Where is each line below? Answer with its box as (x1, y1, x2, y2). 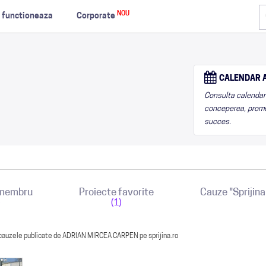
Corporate (76, 12, 117, 21)
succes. (204, 118, 231, 126)
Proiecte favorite (79, 188, 154, 198)
